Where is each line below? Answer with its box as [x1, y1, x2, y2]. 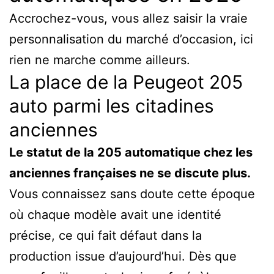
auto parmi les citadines [9, 94, 214, 117]
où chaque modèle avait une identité [9, 207, 221, 222]
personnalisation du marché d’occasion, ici [9, 31, 253, 46]
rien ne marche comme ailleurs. [9, 52, 190, 67]
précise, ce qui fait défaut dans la [9, 228, 202, 243]
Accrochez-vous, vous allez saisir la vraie [9, 10, 248, 26]
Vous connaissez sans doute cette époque [9, 186, 255, 201]
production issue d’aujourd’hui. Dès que [9, 248, 237, 264]
